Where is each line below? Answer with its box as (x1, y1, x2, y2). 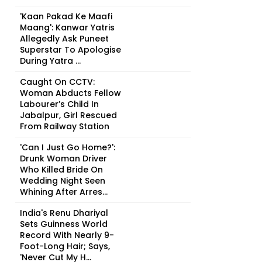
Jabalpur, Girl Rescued (20, 109, 117, 121)
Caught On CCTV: (20, 76, 95, 88)
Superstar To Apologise (20, 44, 121, 56)
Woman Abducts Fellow (20, 87, 121, 99)
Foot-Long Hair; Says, (20, 240, 110, 252)
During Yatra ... (20, 55, 81, 67)
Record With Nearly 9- (20, 229, 114, 241)
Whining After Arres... (20, 186, 108, 198)
